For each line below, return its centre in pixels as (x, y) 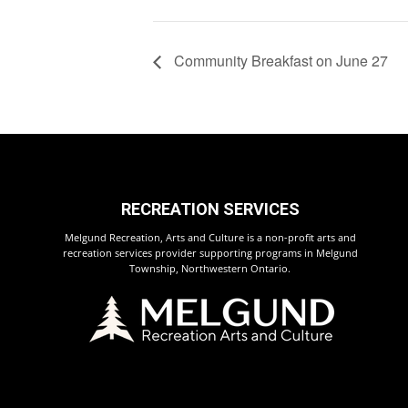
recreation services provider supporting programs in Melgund (210, 253)
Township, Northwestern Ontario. (210, 269)
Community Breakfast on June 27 (279, 61)
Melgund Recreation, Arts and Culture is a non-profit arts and (210, 238)
